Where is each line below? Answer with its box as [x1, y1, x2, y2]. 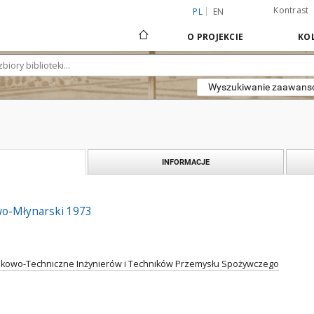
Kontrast [273, 4, 309, 16]
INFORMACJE [162, 157, 210, 167]
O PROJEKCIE [187, 31, 243, 43]
